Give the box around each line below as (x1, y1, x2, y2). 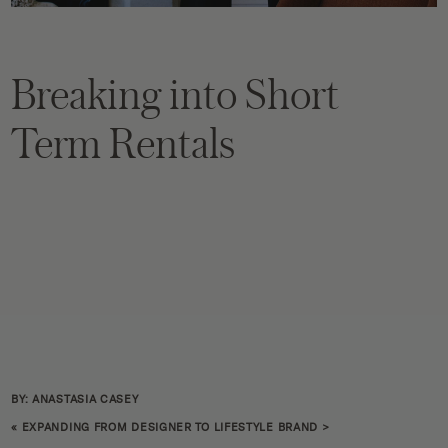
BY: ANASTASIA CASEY (11, 392, 139, 406)
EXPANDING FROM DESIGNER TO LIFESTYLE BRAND (21, 420, 319, 434)
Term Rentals (11, 113, 235, 171)
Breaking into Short (11, 64, 340, 122)
